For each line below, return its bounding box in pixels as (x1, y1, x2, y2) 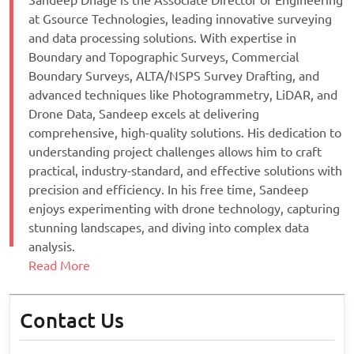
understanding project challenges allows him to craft (28, 145, 322, 160)
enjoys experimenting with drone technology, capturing (28, 201, 340, 217)
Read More (28, 258, 90, 273)
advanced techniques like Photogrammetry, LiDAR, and (28, 88, 337, 103)
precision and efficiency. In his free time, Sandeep (28, 183, 308, 198)
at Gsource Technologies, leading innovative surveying (28, 12, 332, 27)
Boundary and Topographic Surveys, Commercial (28, 50, 299, 65)
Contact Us (20, 309, 124, 333)
